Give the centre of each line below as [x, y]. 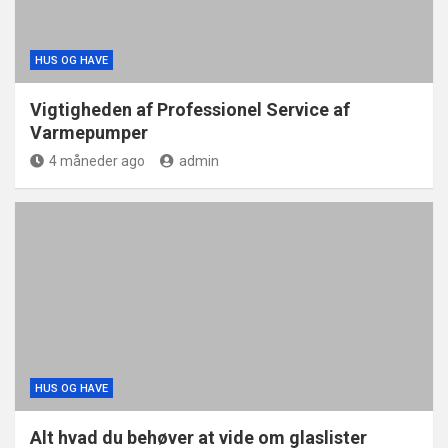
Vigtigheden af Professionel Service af [190, 110]
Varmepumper [89, 133]
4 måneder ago [97, 161]
